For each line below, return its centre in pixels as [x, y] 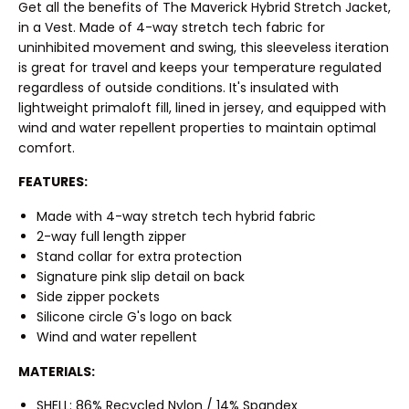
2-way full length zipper [111, 236]
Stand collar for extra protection [139, 257]
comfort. [47, 147]
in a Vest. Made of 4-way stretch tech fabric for [172, 27]
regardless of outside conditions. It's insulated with [178, 87]
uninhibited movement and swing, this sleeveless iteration [204, 47]
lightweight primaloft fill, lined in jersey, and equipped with [202, 107]
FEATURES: [53, 182]
